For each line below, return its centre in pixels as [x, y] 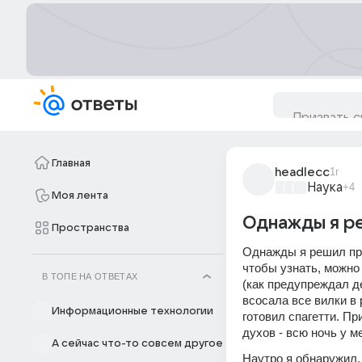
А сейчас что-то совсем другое [137, 343]
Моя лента [80, 196]
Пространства [90, 228]
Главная [71, 163]
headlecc [302, 172]
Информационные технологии [133, 311]
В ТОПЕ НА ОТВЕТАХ [90, 276]
